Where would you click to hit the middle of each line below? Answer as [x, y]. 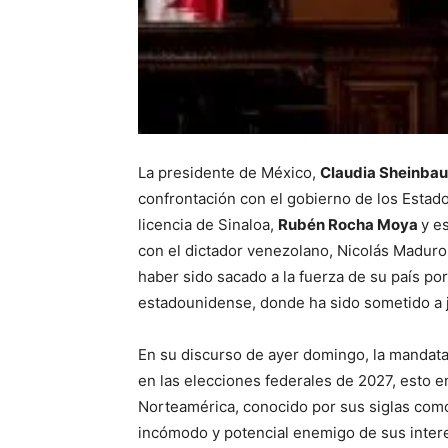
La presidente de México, [229, 172]
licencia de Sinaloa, [208, 224]
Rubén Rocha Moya [349, 224]
